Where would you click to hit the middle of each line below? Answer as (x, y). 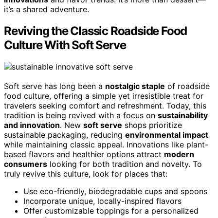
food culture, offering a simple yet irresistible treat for (104, 96)
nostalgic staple (135, 86)
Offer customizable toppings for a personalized (111, 210)
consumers (26, 164)
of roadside (187, 86)
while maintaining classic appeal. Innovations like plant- (106, 144)
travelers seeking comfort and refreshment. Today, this (105, 105)
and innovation (32, 125)
